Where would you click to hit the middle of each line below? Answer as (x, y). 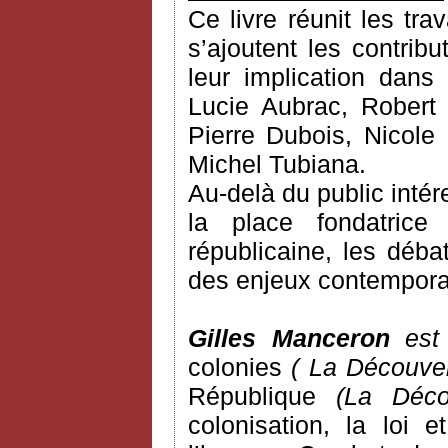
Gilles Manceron (289, 338)
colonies (240, 367)
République (252, 396)
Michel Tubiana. (277, 164)
